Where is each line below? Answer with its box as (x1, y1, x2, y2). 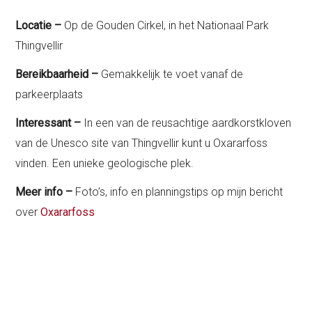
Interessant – (15, 116, 84, 130)
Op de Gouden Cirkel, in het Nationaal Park (61, 19, 270, 33)
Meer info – (15, 185, 73, 199)
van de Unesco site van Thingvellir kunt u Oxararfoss (15, 136, 268, 150)
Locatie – (15, 19, 62, 33)
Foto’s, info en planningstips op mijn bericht (72, 185, 283, 199)
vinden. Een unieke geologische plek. (15, 157, 194, 171)
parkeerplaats (15, 88, 84, 102)
